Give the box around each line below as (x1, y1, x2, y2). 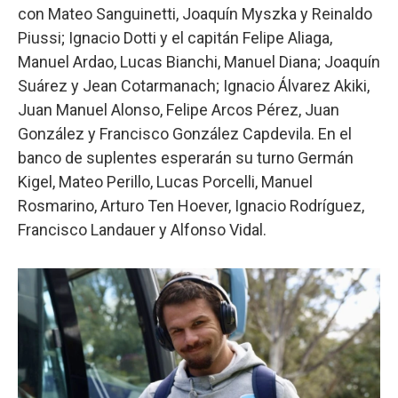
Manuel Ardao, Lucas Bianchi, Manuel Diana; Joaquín (18, 52, 380, 71)
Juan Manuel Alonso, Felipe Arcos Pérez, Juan (18, 99, 339, 119)
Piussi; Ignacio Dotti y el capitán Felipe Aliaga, (18, 28, 332, 47)
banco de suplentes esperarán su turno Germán (18, 147, 354, 167)
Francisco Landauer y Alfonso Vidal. (18, 219, 267, 239)
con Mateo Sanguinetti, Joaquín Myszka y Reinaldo (18, 4, 372, 23)
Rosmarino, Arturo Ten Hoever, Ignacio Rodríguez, (18, 195, 364, 215)
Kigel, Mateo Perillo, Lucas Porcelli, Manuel (18, 171, 313, 191)
